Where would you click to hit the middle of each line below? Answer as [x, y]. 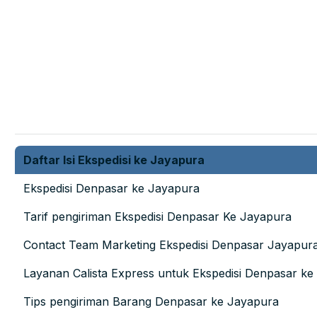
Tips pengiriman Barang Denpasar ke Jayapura [151, 302]
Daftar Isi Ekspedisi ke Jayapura [114, 160]
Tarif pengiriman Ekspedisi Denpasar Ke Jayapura [157, 217]
